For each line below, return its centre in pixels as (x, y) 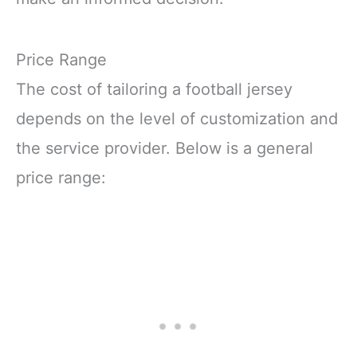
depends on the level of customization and (177, 118)
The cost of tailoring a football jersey (154, 89)
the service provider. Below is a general (165, 148)
